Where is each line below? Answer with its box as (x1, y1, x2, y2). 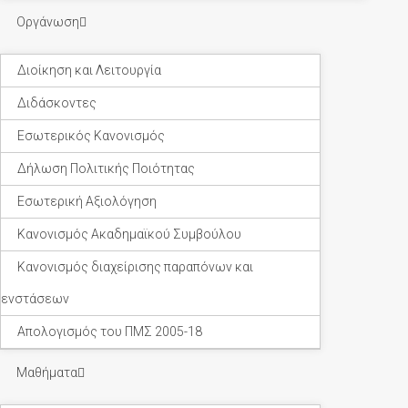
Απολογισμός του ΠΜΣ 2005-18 (17, 324, 202, 339)
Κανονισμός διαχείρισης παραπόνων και (17, 260, 253, 274)
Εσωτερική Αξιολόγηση (17, 194, 157, 209)
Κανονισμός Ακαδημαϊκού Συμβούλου (17, 227, 241, 241)
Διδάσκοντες (17, 96, 97, 110)
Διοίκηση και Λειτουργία (17, 63, 161, 77)
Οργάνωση (16, 15, 79, 29)
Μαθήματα (16, 365, 77, 380)
